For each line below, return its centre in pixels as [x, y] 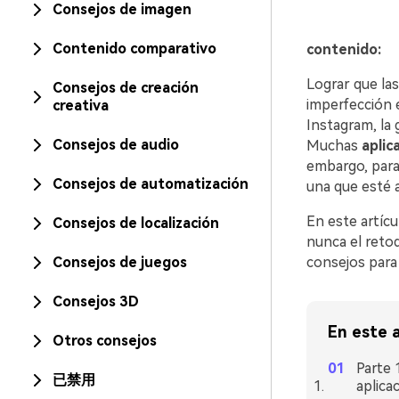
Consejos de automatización [151, 184]
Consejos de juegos [120, 262]
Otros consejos [105, 341]
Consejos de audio [116, 145]
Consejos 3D [96, 301]
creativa [80, 106]
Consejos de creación [125, 88]
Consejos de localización [136, 223]
